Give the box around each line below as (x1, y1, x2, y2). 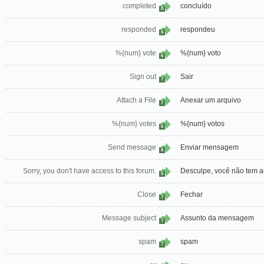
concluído (180, 2, 212, 11)
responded (121, 25, 156, 34)
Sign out (130, 72, 156, 81)
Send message (108, 143, 156, 152)
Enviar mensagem (180, 143, 239, 152)
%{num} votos (180, 120, 225, 128)
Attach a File (117, 96, 156, 105)
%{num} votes (112, 120, 156, 128)
